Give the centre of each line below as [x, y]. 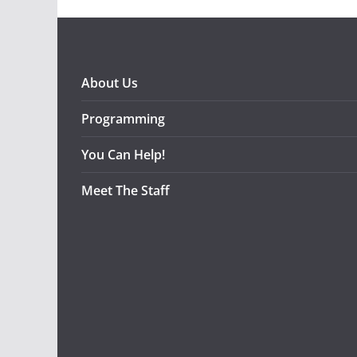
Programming [123, 118]
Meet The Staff [126, 190]
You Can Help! [123, 154]
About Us [110, 82]
